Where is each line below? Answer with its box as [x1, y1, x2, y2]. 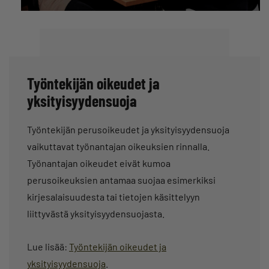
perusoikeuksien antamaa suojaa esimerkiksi [27, 174, 216, 186]
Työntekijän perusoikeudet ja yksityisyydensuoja [27, 124, 229, 136]
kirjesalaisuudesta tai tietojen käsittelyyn [27, 191, 200, 203]
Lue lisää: [27, 241, 69, 253]
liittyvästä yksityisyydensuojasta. [27, 208, 165, 220]
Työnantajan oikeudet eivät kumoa [27, 157, 171, 169]
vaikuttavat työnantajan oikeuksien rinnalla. [27, 141, 210, 153]
